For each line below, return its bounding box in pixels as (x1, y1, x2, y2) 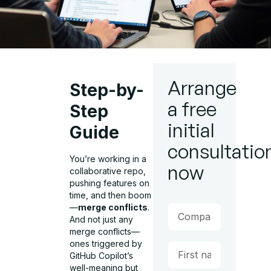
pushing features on (70, 178, 150, 188)
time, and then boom (70, 190, 152, 200)
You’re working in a (70, 154, 147, 164)
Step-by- (70, 80, 145, 100)
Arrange (167, 76, 237, 100)
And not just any (70, 214, 134, 224)
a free (167, 97, 217, 121)
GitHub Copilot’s (70, 250, 134, 261)
